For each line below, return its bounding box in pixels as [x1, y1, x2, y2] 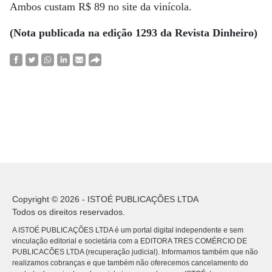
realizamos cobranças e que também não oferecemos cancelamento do [12, 259, 248, 267]
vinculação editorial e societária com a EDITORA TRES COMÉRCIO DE [12, 237, 247, 245]
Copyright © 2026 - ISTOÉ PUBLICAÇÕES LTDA [12, 194, 199, 204]
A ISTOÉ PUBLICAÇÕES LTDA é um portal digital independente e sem [12, 226, 243, 234]
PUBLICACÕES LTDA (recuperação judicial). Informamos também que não [12, 248, 258, 256]
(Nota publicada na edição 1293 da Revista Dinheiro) [10, 27, 257, 39]
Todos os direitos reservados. [12, 207, 125, 217]
